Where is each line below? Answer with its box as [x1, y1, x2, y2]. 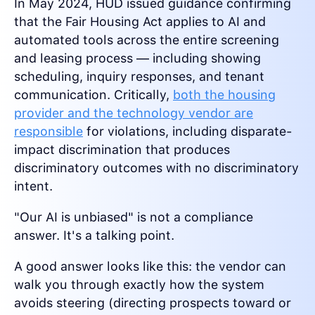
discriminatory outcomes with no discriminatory [14, 160, 299, 176]
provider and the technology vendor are [14, 105, 253, 121]
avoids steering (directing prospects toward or [14, 295, 291, 311]
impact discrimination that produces [14, 142, 230, 157]
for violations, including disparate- [83, 124, 292, 139]
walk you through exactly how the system [14, 277, 264, 292]
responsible [14, 124, 83, 139]
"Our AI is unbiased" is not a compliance [14, 210, 253, 225]
